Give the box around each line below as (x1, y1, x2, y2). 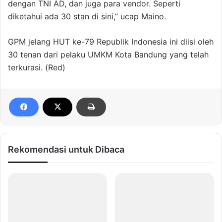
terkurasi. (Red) (8, 62, 65, 73)
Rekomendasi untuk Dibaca (8, 144, 124, 155)
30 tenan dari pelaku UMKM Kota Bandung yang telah (8, 50, 209, 60)
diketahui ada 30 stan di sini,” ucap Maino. (8, 11, 166, 22)
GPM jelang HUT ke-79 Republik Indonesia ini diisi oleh (8, 37, 214, 47)
